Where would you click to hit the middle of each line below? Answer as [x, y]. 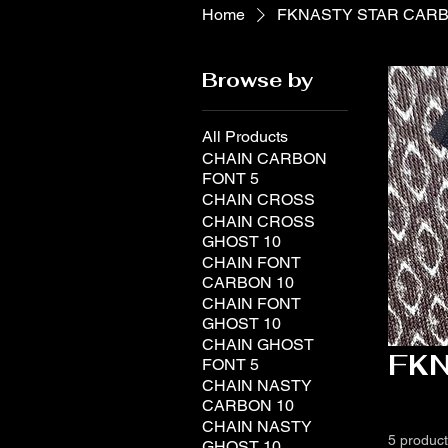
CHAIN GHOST [258, 344]
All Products [245, 136]
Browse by [257, 80]
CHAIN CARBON [264, 158]
